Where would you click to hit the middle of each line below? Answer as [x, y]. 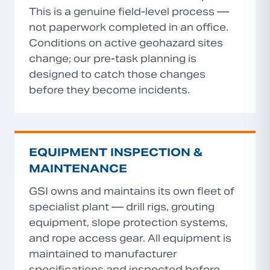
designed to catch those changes [117, 74]
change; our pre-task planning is [113, 59]
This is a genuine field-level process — [129, 12]
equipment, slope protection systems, [128, 223]
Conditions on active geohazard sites [126, 43]
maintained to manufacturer [103, 254]
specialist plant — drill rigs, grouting [122, 207]
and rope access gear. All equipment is [130, 238]
